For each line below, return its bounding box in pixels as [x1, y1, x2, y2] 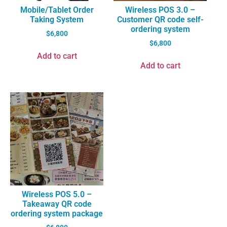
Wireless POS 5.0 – [22, 190, 92, 200]
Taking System [30, 15, 84, 25]
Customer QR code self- [117, 15, 204, 25]
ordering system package [11, 209, 103, 219]
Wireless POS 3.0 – [125, 5, 195, 15]
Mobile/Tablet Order [20, 5, 94, 15]
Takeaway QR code [22, 199, 92, 209]
